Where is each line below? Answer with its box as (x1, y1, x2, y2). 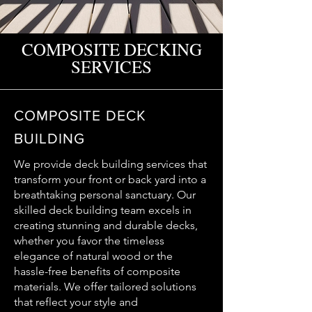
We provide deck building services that (14, 157, 207, 171)
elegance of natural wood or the (14, 249, 173, 263)
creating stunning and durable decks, (14, 219, 198, 232)
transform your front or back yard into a (14, 173, 206, 186)
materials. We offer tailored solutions (14, 280, 196, 293)
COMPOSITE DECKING (21, 38, 202, 61)
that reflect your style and (14, 295, 138, 309)
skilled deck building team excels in (14, 203, 192, 217)
